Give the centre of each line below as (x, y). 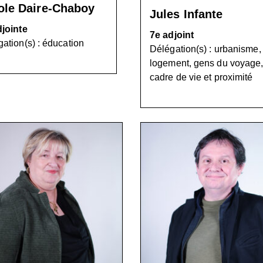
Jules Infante (186, 14)
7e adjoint (172, 35)
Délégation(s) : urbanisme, (205, 49)
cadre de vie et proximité (201, 77)
